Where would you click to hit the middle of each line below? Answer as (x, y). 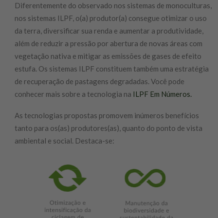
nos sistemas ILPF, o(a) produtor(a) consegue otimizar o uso (111, 18)
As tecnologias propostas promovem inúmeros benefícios (107, 115)
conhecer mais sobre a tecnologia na (74, 94)
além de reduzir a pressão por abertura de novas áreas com (109, 43)
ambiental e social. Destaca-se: (64, 141)
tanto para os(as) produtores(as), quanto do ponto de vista (109, 128)
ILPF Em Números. (162, 94)
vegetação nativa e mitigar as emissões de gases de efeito (108, 56)
